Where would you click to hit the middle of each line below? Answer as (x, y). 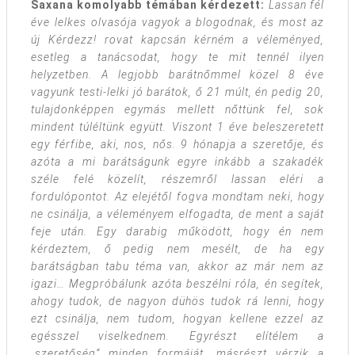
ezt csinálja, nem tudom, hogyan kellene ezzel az (177, 319)
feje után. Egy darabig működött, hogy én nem (177, 232)
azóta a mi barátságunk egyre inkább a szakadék (177, 162)
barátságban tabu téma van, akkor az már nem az (177, 267)
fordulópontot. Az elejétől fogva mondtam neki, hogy (177, 197)
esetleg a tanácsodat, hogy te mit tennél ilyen (177, 57)
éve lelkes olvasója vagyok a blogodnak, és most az (177, 23)
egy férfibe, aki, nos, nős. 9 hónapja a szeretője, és (177, 145)
